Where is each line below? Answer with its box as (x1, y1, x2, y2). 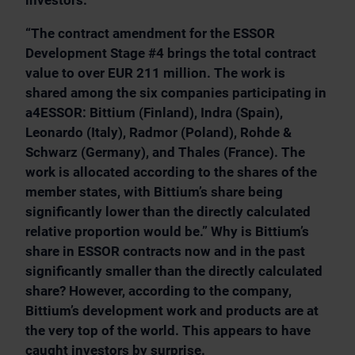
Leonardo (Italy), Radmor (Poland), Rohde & (25, 124, 292, 141)
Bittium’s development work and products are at (25, 303, 319, 319)
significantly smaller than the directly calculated (25, 263, 323, 280)
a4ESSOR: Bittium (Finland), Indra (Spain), (25, 105, 283, 121)
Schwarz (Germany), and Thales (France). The (25, 144, 305, 161)
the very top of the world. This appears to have (25, 323, 311, 339)
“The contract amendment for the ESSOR (25, 25, 275, 42)
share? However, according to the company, (25, 283, 292, 300)
